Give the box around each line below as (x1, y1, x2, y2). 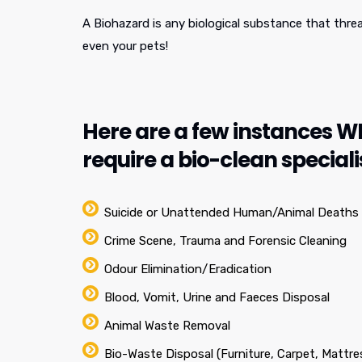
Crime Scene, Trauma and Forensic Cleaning (104, 234, 347, 249)
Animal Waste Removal (104, 318, 230, 334)
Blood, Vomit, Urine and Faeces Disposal (104, 290, 330, 305)
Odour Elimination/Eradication (104, 262, 271, 277)
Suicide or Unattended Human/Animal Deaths (104, 205, 359, 221)
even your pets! (82, 39, 168, 54)
